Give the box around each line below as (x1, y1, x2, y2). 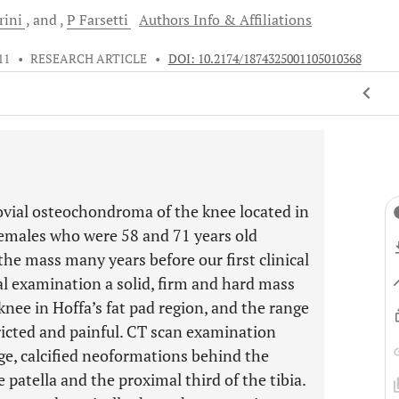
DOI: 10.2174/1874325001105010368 (167, 51, 362, 67)
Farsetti (79, 10, 128, 29)
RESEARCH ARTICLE (30, 51, 148, 67)
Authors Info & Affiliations (139, 10, 312, 29)
